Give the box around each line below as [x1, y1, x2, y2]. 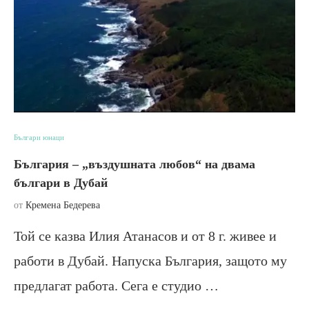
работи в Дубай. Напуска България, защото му [14, 252, 287, 268]
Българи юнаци [14, 132, 64, 141]
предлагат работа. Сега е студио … [14, 277, 219, 293]
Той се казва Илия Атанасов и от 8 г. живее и [14, 228, 277, 243]
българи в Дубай [14, 175, 108, 190]
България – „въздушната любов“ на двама [14, 157, 255, 171]
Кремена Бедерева [26, 199, 100, 210]
